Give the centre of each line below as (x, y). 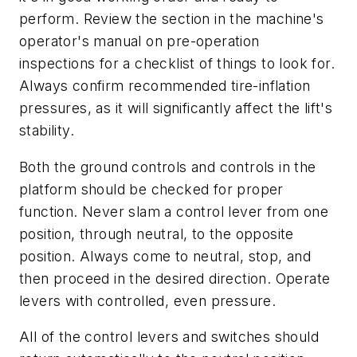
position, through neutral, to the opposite (157, 233)
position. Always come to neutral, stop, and (165, 256)
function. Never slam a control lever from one (174, 211)
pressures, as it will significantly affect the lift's (176, 108)
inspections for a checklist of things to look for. (177, 63)
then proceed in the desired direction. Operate (175, 278)
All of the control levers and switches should (169, 337)
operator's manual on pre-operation (139, 41)
